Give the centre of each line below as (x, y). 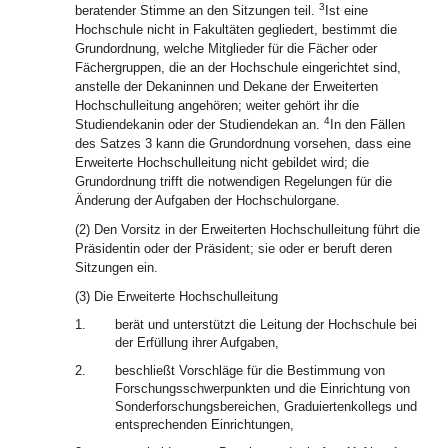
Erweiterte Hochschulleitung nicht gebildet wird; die (222, 162)
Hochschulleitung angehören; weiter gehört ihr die (217, 105)
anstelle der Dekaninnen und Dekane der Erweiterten (226, 86)
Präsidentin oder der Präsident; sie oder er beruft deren (233, 248)
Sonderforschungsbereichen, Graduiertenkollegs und (266, 406)
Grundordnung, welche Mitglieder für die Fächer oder (226, 48)
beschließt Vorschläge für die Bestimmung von (250, 370)
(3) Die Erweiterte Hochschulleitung (176, 296)
